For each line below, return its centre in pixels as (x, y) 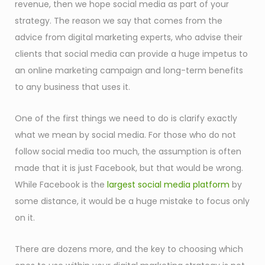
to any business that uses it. (72, 87)
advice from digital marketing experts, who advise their (129, 37)
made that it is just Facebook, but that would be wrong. (129, 168)
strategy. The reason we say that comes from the (119, 20)
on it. (25, 217)
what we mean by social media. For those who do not (125, 135)
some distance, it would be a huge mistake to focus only (132, 201)
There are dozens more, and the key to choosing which (129, 249)
